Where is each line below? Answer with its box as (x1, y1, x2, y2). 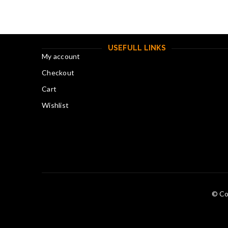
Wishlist (42, 101, 69, 109)
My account (42, 52, 80, 61)
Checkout (42, 68, 74, 77)
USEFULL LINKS (107, 44, 166, 52)
